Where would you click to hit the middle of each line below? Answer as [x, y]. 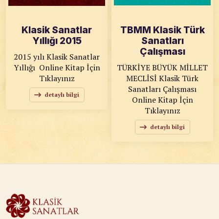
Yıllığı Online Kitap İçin [26, 67]
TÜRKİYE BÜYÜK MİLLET [162, 67]
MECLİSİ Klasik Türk [162, 78]
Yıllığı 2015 [57, 41]
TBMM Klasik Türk [162, 30]
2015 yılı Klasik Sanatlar [57, 57]
